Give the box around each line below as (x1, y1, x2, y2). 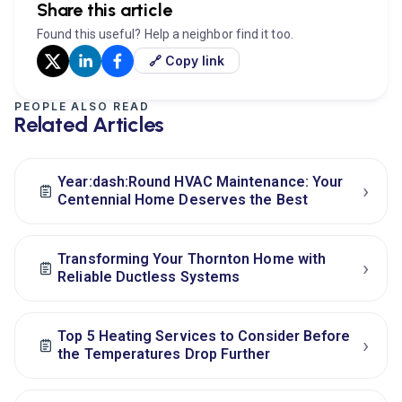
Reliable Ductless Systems (57, 267, 240, 285)
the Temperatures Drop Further (57, 345, 271, 363)
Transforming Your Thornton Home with (57, 249, 327, 267)
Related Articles (14, 110, 165, 137)
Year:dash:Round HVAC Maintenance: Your (57, 172, 344, 190)
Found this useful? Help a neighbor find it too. (37, 26, 293, 41)
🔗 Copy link (149, 53, 224, 69)
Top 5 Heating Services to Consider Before (57, 327, 351, 345)
